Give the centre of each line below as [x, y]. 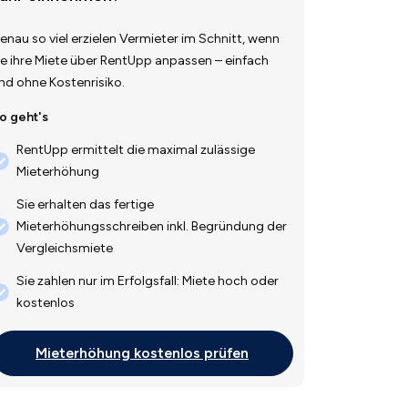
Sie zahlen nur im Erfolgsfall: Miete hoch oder [148, 281]
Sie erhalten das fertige [85, 205]
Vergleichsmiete [65, 249]
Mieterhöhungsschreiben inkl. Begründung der [152, 227]
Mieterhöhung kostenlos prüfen [142, 353]
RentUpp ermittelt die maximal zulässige [136, 150]
